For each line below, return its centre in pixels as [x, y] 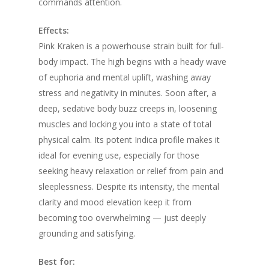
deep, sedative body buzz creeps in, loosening [128, 108]
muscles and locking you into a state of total [125, 124]
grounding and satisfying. [87, 233]
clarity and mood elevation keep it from [115, 202]
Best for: [57, 261]
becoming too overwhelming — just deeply [122, 217]
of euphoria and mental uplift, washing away [125, 77]
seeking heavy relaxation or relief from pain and [131, 171]
